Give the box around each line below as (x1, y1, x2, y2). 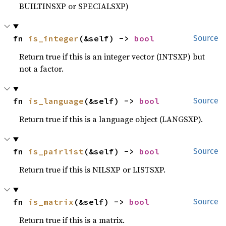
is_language (28, 96, 84, 106)
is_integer (28, 33, 79, 43)
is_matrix (28, 197, 74, 207)
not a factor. (19, 63, 64, 74)
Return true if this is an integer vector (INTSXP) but (19, 51, 205, 62)
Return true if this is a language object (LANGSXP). (19, 114, 203, 125)
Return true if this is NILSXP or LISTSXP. (19, 164, 166, 175)
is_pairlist (28, 146, 84, 156)
